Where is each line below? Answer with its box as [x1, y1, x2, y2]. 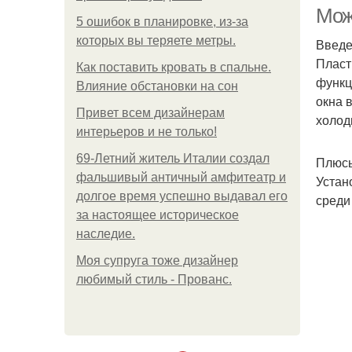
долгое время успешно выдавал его [76, 189, 288, 203]
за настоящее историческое [76, 208, 239, 222]
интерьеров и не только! [76, 125, 217, 138]
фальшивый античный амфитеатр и [76, 170, 286, 184]
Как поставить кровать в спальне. [76, 60, 271, 74]
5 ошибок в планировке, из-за [76, 15, 248, 28]
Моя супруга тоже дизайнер [76, 254, 238, 267]
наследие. [76, 227, 135, 240]
